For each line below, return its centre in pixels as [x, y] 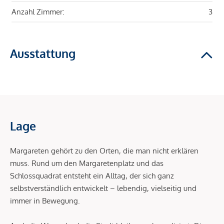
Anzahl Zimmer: [38, 12]
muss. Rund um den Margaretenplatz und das [87, 163]
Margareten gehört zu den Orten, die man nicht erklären [104, 151]
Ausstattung [43, 53]
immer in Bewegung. [45, 201]
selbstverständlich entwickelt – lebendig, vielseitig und [103, 188]
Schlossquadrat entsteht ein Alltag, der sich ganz [92, 176]
